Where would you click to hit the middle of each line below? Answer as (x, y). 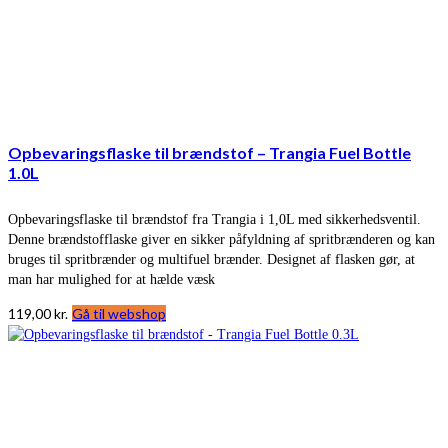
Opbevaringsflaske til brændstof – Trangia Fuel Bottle (209, 153)
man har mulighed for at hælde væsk (111, 279)
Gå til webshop (119, 313)
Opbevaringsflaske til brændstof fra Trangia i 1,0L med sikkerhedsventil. (214, 219)
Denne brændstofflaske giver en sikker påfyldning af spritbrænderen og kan (221, 239)
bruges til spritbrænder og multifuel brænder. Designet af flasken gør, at (211, 259)
